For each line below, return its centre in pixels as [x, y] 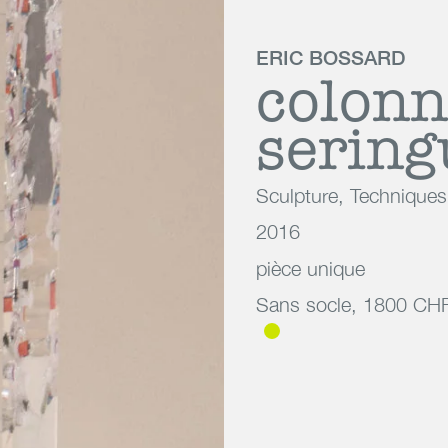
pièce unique [310, 268]
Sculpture [297, 195]
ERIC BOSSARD [330, 57]
